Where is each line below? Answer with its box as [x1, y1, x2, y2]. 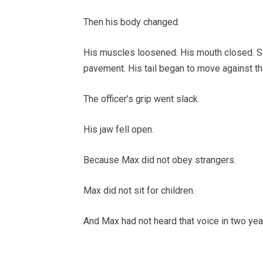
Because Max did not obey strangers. [83, 154, 236, 166]
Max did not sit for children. [83, 184, 195, 196]
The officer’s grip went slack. [83, 93, 200, 104]
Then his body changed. [83, 16, 180, 28]
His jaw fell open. [83, 123, 154, 135]
